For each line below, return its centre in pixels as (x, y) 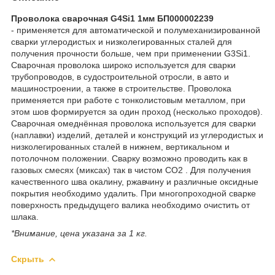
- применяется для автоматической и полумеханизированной (136, 30)
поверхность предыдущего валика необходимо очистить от (130, 205)
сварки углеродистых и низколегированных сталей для (122, 41)
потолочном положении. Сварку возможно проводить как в (129, 158)
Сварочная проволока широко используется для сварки (123, 65)
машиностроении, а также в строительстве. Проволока (121, 88)
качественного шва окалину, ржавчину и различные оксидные (135, 181)
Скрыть (28, 259)
